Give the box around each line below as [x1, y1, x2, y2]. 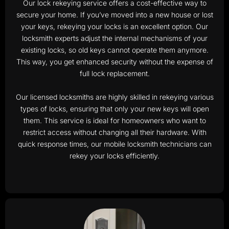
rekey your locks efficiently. [70, 151, 159, 160]
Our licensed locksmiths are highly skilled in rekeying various [15, 92, 214, 101]
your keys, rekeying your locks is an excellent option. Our [21, 22, 208, 31]
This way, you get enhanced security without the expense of [16, 57, 213, 66]
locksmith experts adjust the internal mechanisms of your [21, 34, 208, 43]
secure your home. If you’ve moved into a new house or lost [16, 10, 213, 19]
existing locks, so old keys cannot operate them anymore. [20, 45, 209, 55]
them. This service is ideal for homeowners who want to [23, 116, 206, 125]
